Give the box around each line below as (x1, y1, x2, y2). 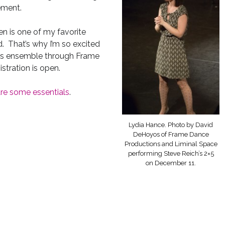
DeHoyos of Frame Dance (133, 130, 209, 138)
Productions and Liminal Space (124, 140, 217, 148)
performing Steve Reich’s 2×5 (128, 149, 214, 157)
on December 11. (146, 159, 196, 167)
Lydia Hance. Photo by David (129, 121, 213, 129)
